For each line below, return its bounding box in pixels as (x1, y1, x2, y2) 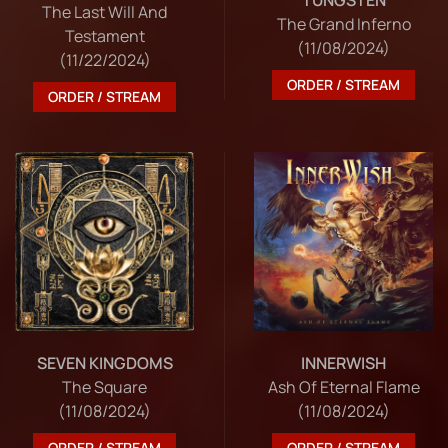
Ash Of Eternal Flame (267, 375, 420, 398)
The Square (62, 375, 147, 398)
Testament (64, 24, 145, 47)
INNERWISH (301, 351, 386, 374)
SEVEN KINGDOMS (36, 351, 173, 374)
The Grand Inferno (276, 12, 411, 35)
